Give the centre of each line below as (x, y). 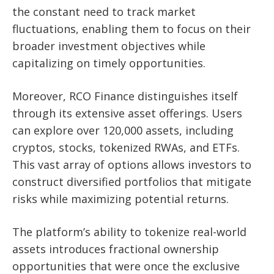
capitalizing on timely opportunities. (109, 63)
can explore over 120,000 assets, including (123, 130)
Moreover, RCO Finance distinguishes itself (125, 96)
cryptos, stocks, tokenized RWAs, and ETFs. (126, 147)
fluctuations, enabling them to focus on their (131, 28)
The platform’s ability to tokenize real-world (129, 231)
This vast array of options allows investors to (132, 164)
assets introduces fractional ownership (116, 249)
